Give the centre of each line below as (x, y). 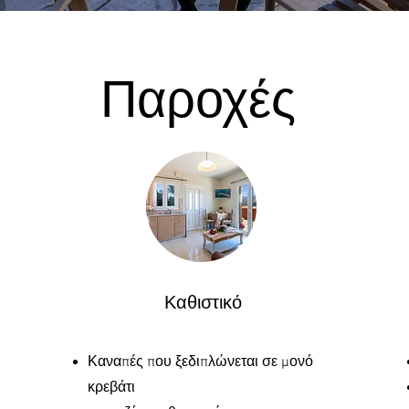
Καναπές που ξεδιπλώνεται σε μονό (200, 362)
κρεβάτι (111, 388)
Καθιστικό (203, 304)
